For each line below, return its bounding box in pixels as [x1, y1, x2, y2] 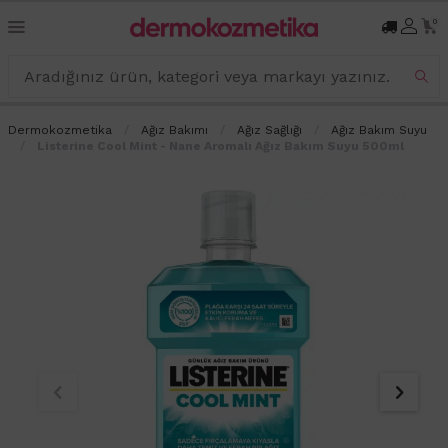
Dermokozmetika [8, 122, 112, 137]
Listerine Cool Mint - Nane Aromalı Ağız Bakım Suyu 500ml [37, 138, 404, 153]
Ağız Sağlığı [237, 122, 302, 137]
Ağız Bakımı [141, 122, 208, 137]
